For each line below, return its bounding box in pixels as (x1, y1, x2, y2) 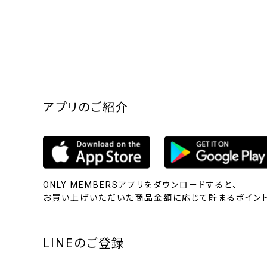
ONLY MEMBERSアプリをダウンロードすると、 (43, 180, 238, 190)
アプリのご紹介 (43, 100, 129, 114)
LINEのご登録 (43, 236, 125, 250)
